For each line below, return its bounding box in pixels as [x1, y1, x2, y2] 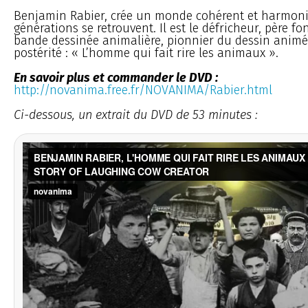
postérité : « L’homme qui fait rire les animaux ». [14, 45, 278, 60]
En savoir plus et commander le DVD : [14, 69, 218, 85]
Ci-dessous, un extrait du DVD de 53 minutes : [14, 107, 258, 122]
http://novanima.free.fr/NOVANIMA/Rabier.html [14, 82, 272, 98]
